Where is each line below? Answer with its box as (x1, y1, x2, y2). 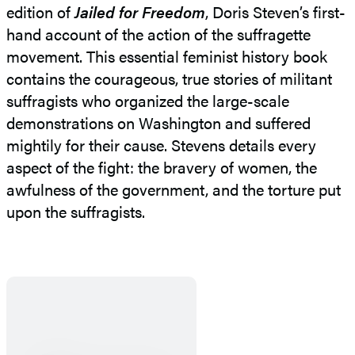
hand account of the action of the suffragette (6, 22, 311, 46)
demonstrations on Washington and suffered (6, 111, 311, 135)
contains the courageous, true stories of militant (6, 67, 332, 90)
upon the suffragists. (6, 200, 145, 223)
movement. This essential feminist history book (6, 44, 327, 68)
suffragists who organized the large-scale (6, 89, 289, 113)
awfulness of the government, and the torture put (6, 177, 341, 201)
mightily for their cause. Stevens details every (6, 133, 316, 157)
